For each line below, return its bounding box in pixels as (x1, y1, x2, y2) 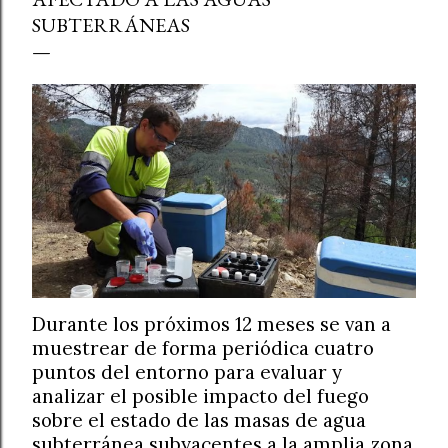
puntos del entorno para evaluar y (32, 359, 342, 384)
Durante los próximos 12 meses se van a (32, 311, 391, 336)
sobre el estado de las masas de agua (32, 407, 366, 432)
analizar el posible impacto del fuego (32, 383, 369, 408)
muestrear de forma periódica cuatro (32, 335, 374, 360)
